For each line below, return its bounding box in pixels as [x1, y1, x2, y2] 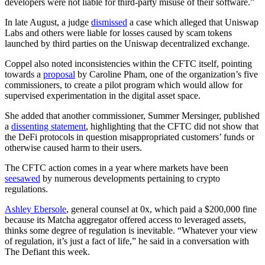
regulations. [5, 183, 48, 194]
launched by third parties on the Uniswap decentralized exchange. [5, 38, 250, 49]
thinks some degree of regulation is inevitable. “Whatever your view [5, 225, 258, 235]
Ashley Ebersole [5, 203, 66, 214]
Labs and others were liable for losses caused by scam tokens [5, 27, 232, 38]
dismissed [91, 17, 127, 27]
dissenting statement [11, 121, 86, 131]
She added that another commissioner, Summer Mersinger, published [5, 110, 260, 121]
